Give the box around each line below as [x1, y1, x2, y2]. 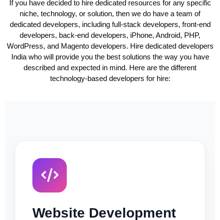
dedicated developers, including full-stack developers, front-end [9, 20, 211, 29]
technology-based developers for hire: [50, 74, 170, 83]
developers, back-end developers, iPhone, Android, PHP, [20, 31, 200, 40]
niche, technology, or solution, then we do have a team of [20, 9, 200, 18]
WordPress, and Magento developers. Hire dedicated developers [6, 42, 214, 51]
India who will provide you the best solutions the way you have [11, 53, 209, 61]
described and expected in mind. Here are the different [24, 63, 196, 72]
